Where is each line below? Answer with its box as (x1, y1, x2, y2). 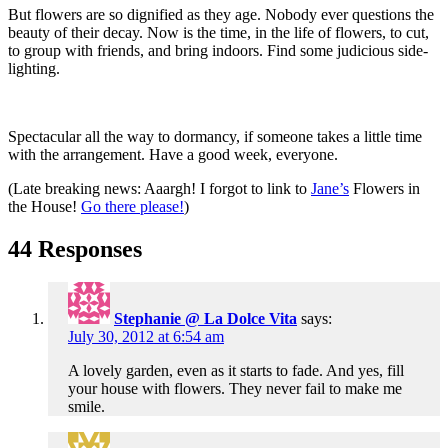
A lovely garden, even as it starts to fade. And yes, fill (68, 362, 404, 380)
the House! (8, 197, 81, 215)
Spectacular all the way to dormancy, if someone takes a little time (8, 127, 422, 145)
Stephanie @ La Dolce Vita (114, 310, 297, 328)
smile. (68, 398, 105, 416)
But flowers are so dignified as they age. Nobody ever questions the (8, 5, 434, 23)
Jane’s (311, 179, 349, 197)
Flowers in (349, 179, 420, 197)
